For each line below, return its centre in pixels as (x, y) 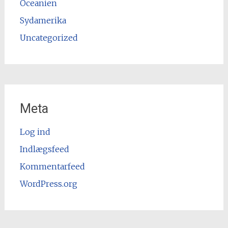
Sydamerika (43, 20)
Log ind (35, 132)
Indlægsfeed (44, 149)
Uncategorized (49, 37)
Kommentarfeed (52, 166)
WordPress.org (48, 183)
